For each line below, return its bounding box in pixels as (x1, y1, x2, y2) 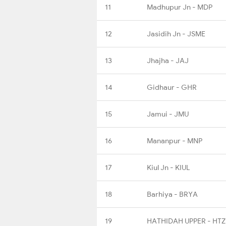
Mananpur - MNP (147, 136, 202, 145)
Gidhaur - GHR (147, 82, 197, 92)
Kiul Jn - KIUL (147, 162, 190, 172)
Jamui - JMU (147, 109, 189, 119)
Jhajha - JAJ (147, 55, 189, 65)
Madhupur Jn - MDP (147, 2, 212, 12)
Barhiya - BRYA (147, 189, 198, 199)
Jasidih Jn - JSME (147, 29, 205, 38)
